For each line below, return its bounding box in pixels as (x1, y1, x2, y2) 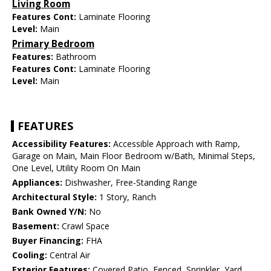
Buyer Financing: (12, 235, 83, 247)
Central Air (47, 249, 90, 261)
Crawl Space (59, 220, 109, 232)
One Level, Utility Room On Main (12, 162, 140, 174)
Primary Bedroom (12, 38, 94, 51)
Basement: (12, 220, 59, 232)
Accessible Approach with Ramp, (111, 138, 240, 150)
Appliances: (12, 177, 62, 189)
